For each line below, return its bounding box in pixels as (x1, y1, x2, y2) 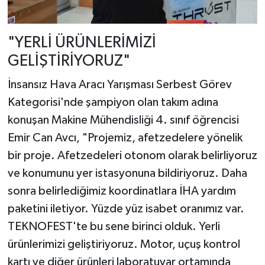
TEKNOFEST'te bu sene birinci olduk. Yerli (7, 220, 220, 232)
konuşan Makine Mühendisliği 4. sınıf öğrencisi (7, 114, 239, 126)
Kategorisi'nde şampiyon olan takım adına (7, 96, 218, 108)
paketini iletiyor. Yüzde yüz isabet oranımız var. (7, 202, 244, 215)
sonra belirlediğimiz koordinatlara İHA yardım (7, 185, 236, 197)
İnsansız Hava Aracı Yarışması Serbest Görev (7, 78, 232, 91)
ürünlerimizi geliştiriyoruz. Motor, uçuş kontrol (7, 238, 240, 250)
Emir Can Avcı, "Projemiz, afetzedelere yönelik (7, 131, 243, 144)
